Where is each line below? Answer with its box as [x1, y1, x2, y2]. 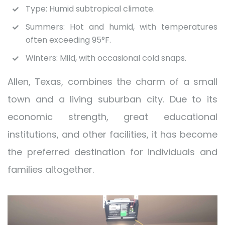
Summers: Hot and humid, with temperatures [26, 21, 217, 33]
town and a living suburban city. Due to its [8, 92, 217, 105]
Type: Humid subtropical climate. [26, 3, 155, 15]
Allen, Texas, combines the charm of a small [8, 75, 217, 88]
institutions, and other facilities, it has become [8, 128, 217, 141]
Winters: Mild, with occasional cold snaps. [26, 52, 186, 64]
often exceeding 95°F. [26, 34, 111, 46]
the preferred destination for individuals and [8, 145, 217, 158]
